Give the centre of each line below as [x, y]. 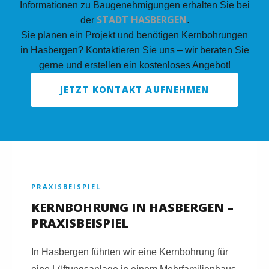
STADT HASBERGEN [141, 20]
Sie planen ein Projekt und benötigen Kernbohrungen [134, 35]
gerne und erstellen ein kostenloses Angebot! [134, 65]
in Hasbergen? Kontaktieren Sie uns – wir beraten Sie [134, 50]
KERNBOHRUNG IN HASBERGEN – [132, 207]
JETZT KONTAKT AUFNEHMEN [134, 89]
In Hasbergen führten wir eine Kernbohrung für [130, 252]
